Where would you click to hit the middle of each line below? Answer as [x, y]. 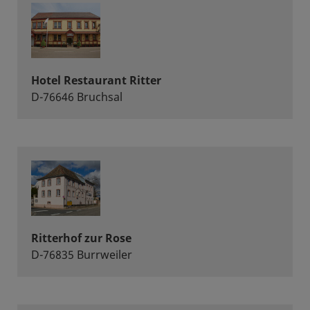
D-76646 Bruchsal [77, 97]
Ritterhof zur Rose [81, 238]
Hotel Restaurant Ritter [96, 80]
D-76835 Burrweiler [82, 255]
